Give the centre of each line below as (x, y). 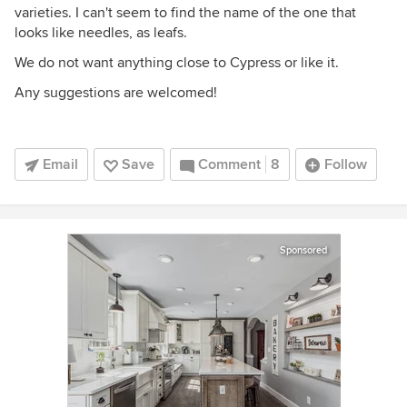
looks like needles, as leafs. (101, 33)
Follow (346, 164)
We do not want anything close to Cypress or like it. (177, 63)
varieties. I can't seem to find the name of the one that (185, 13)
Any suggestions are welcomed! (116, 93)
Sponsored (303, 250)
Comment (229, 164)
